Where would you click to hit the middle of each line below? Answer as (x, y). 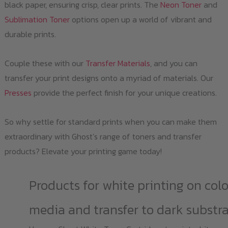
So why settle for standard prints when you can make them (110, 122)
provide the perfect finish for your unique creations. (124, 93)
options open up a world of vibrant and (140, 20)
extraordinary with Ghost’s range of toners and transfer (103, 137)
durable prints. (30, 34)
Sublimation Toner (37, 20)
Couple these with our (45, 63)
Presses (18, 93)
